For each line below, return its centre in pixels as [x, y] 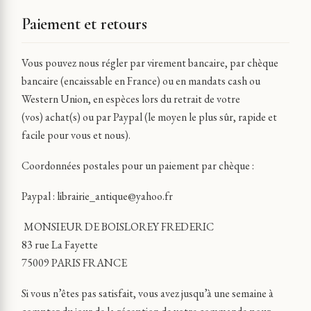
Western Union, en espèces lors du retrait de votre [131, 99]
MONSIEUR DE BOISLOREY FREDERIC [119, 227]
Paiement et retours [84, 24]
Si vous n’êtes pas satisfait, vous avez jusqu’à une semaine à [148, 293]
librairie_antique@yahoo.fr [115, 196]
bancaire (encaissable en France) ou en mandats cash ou [141, 81]
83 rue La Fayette [61, 245]
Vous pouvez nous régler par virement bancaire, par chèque [150, 63]
